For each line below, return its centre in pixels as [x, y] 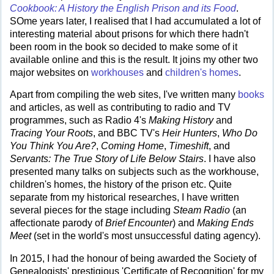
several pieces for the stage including [91, 210]
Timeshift [189, 146]
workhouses [117, 72]
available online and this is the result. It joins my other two [134, 59]
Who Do [240, 133]
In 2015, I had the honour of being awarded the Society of [133, 258]
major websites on [50, 72]
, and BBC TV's [128, 133]
